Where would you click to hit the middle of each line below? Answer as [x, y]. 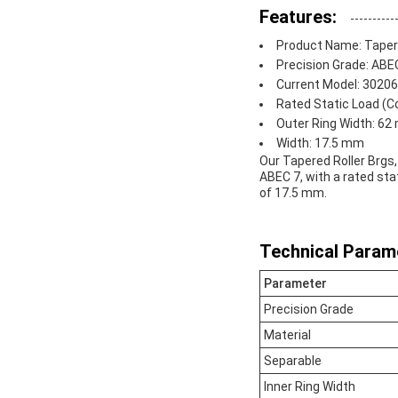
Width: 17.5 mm [320, 143]
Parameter [295, 284]
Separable [293, 361]
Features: [298, 17]
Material [287, 335]
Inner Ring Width [310, 387]
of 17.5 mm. [293, 193]
